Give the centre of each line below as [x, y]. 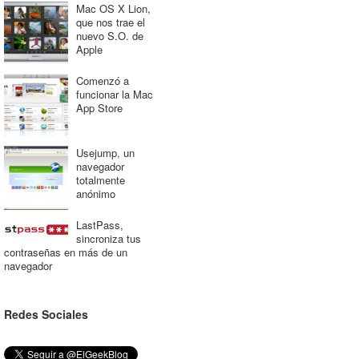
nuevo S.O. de [109, 36]
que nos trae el [110, 22]
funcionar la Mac [114, 94]
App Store [99, 108]
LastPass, [99, 225]
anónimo [95, 194]
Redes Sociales [46, 314]
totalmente [100, 180]
